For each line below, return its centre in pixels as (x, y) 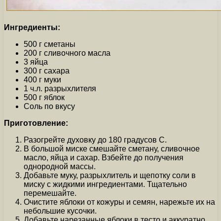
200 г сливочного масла (67, 53)
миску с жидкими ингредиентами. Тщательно (105, 184)
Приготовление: (36, 123)
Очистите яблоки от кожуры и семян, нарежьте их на (119, 202)
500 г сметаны (50, 44)
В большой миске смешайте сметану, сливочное (112, 149)
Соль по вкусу (49, 107)
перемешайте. (50, 193)
